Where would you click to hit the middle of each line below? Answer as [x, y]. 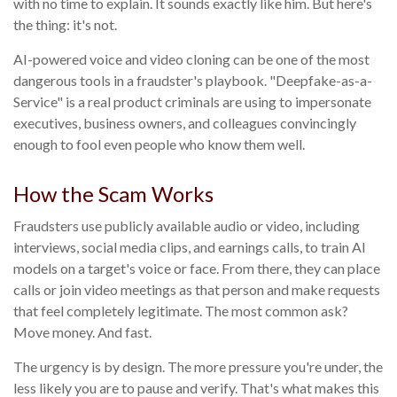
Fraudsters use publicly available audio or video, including [187, 226]
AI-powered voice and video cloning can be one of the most [191, 59]
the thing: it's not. [65, 25]
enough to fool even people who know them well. [159, 144]
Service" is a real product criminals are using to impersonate [192, 102]
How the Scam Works [113, 194]
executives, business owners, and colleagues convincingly [185, 123]
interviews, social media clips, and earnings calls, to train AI [190, 247]
